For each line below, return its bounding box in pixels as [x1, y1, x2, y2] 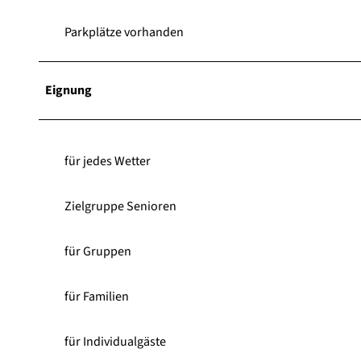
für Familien [64, 287, 129, 305]
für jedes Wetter [64, 151, 151, 170]
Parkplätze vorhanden [64, 23, 184, 41]
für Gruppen [64, 242, 131, 260]
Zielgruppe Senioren [64, 197, 176, 215]
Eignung [45, 81, 92, 99]
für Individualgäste [64, 332, 166, 351]
